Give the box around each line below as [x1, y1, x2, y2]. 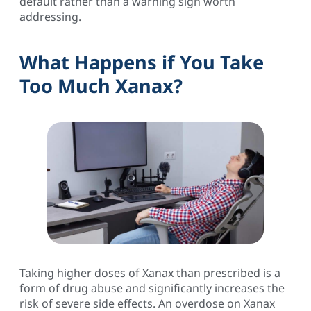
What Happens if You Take [19, 49, 264, 76]
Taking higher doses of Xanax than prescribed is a [19, 265, 280, 281]
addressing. [19, 8, 81, 24]
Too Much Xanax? [19, 73, 183, 99]
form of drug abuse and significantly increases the [19, 280, 285, 296]
